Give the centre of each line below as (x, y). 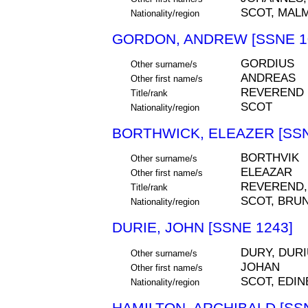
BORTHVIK (269, 158)
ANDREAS (268, 78)
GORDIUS (267, 64)
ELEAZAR (266, 172)
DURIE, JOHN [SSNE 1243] (202, 228)
